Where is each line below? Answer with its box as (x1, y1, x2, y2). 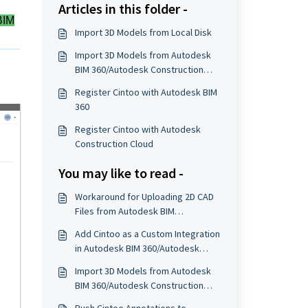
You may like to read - (58, 164, 184, 181)
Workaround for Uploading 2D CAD (74, 190, 214, 203)
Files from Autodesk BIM (74, 205, 175, 217)
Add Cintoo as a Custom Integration (74, 228, 220, 240)
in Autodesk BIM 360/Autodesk (74, 242, 199, 254)
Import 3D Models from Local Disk (74, 26, 212, 38)
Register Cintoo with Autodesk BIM (74, 86, 217, 98)
